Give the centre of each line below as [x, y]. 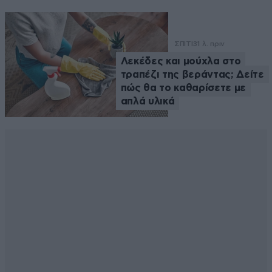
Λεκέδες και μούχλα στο [181, 61]
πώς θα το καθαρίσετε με [183, 88]
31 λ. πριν [209, 44]
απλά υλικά [148, 101]
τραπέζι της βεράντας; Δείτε [192, 75]
